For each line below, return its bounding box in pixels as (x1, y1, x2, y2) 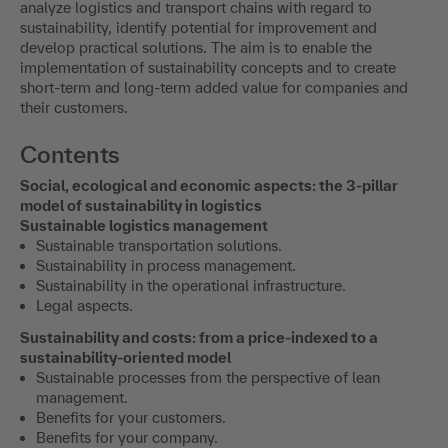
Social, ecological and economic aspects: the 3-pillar (20, 177, 398, 195)
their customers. (20, 99, 128, 117)
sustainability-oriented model (20, 349, 231, 367)
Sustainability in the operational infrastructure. (36, 277, 346, 295)
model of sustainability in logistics (20, 197, 262, 215)
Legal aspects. (36, 297, 133, 315)
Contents (20, 141, 121, 169)
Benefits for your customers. (36, 409, 226, 427)
